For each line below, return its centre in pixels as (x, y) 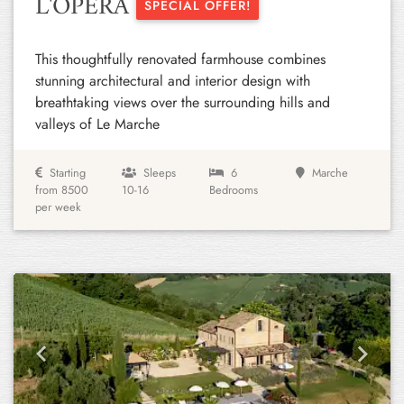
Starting (68, 173)
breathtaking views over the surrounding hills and (183, 102)
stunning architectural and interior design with (173, 81)
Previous (65, 363)
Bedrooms (233, 190)
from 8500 (62, 190)
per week (58, 207)
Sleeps (160, 173)
